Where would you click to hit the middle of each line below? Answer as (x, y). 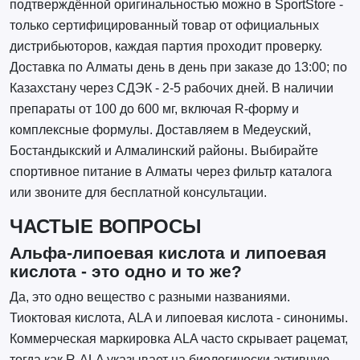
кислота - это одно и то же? (125, 271)
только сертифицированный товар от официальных (164, 25)
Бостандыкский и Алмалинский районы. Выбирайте (164, 150)
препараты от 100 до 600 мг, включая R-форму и (154, 108)
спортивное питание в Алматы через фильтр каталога (170, 171)
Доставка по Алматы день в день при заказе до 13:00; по (178, 67)
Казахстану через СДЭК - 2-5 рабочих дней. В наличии (171, 88)
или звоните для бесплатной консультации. (138, 192)
